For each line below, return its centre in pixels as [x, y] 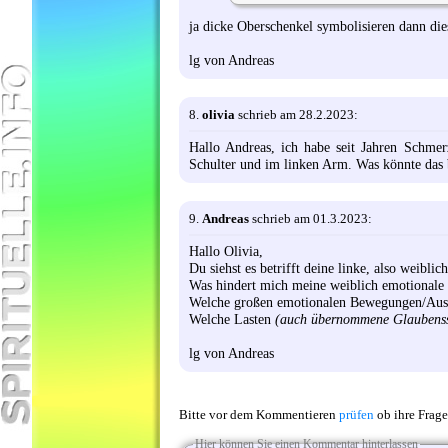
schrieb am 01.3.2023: [310, 219]
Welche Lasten [232, 319]
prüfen [356, 415]
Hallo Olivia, [226, 251]
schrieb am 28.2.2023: [296, 114]
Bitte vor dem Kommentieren [259, 415]
